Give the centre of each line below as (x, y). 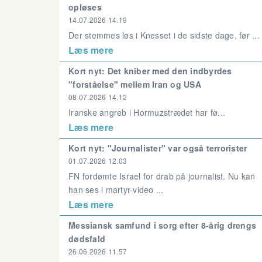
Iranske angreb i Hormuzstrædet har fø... (147, 112)
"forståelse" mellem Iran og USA (135, 84)
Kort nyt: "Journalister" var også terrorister (158, 148)
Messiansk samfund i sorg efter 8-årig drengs (162, 225)
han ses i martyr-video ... (116, 189)
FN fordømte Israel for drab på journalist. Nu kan (162, 176)
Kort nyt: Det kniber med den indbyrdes (150, 71)
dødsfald (87, 239)
